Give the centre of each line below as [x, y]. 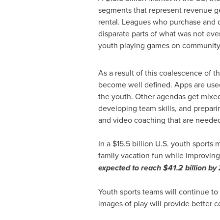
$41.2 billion [184, 168]
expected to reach [130, 168]
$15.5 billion [133, 143]
